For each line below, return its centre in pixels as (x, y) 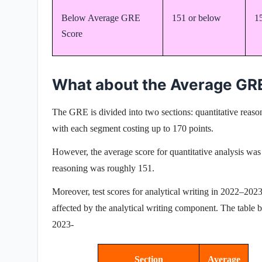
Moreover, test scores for (99, 191)
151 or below (198, 18)
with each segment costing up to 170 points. (133, 128)
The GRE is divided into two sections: (124, 112)
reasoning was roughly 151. (103, 168)
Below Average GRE (101, 18)
